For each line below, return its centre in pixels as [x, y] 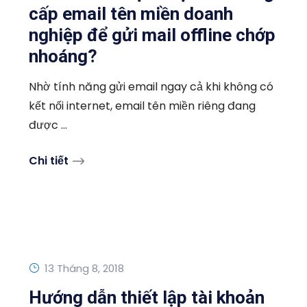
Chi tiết [49, 161]
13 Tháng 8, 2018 [84, 268]
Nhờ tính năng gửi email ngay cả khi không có [151, 87]
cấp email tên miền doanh [131, 14]
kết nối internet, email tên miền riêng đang [142, 106]
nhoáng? [63, 56]
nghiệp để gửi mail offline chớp [152, 35]
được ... [48, 125]
